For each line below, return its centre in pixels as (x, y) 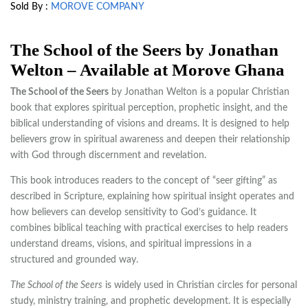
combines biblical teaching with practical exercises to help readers (149, 229)
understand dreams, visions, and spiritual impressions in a (131, 244)
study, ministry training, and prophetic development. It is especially (151, 301)
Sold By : (29, 7)
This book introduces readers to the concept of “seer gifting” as (144, 181)
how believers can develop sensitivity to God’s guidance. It (133, 213)
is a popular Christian (243, 92)
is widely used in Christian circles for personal (200, 286)
